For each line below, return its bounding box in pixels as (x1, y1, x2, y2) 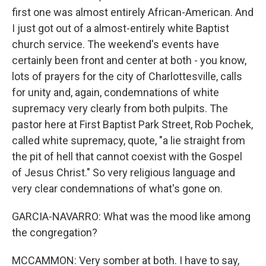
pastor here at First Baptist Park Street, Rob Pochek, (12, 118, 253, 131)
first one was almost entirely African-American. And (12, 6, 254, 18)
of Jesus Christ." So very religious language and (12, 166, 235, 179)
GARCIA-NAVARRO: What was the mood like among (12, 210, 251, 223)
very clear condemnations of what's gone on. (12, 182, 223, 195)
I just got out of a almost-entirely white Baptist (12, 22, 229, 34)
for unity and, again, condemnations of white (12, 86, 219, 99)
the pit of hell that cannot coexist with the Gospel (12, 150, 242, 163)
